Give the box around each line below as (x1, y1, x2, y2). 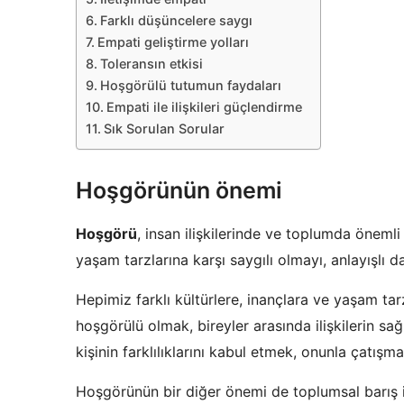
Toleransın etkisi (99, 56, 203, 72)
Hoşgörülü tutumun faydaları (99, 78, 281, 94)
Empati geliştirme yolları (96, 34, 249, 50)
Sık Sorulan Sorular (103, 121, 225, 137)
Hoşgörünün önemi (76, 177, 282, 205)
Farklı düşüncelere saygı (99, 13, 252, 29)
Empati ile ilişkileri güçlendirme (106, 99, 302, 115)
